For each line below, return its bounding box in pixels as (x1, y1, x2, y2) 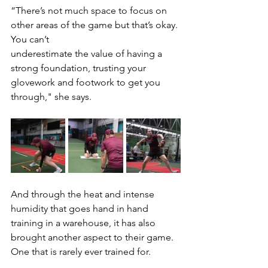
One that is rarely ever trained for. (11, 246, 151, 258)
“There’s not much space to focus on (11, 5, 169, 17)
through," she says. (11, 91, 92, 103)
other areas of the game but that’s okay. (11, 19, 180, 31)
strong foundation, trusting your (11, 62, 148, 74)
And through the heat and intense (11, 188, 157, 200)
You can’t (11, 33, 49, 45)
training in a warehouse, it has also (11, 217, 158, 229)
